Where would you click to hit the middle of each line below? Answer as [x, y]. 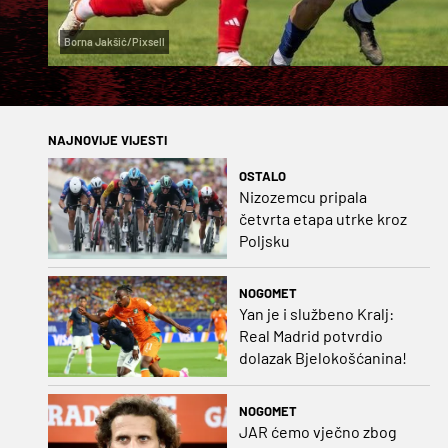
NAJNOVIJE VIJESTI [107, 140]
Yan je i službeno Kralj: [316, 314]
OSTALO [262, 175]
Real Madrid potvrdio [310, 336]
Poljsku [264, 240]
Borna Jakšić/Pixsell [114, 42]
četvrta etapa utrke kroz [322, 218]
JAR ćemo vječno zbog [317, 432]
